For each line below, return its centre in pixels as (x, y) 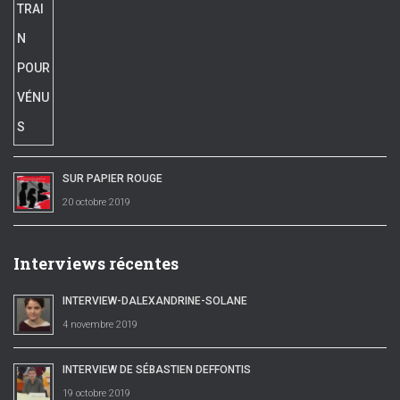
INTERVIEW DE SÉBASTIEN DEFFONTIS (157, 370)
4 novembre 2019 (100, 325)
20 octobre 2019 (96, 203)
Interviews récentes (96, 264)
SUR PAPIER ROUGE (112, 179)
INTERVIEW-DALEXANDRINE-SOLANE (155, 301)
